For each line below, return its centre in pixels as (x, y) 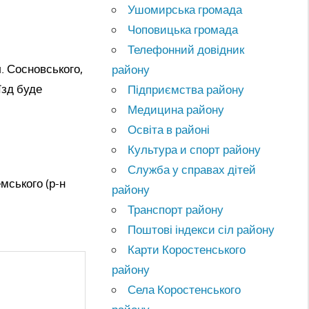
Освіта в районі (169, 129)
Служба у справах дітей (192, 169)
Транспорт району (176, 209)
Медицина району (176, 109)
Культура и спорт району (195, 149)
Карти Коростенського (187, 249)
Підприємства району (186, 89)
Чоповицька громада (183, 29)
